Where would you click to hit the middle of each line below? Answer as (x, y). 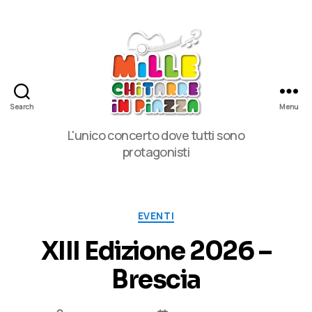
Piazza (175, 157)
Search (22, 107)
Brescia (156, 279)
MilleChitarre (193, 126)
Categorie (185, 213)
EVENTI (156, 216)
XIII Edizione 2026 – (156, 251)
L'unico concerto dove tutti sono (156, 135)
